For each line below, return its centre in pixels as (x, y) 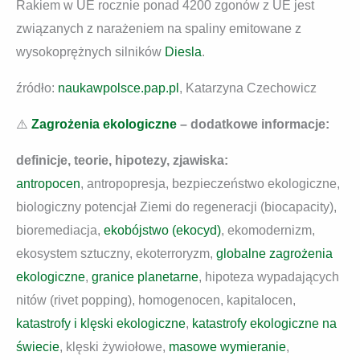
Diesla (182, 52)
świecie (38, 347)
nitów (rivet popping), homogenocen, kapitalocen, (156, 300)
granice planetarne (145, 277)
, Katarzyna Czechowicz (248, 88)
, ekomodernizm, (268, 230)
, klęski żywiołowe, (114, 347)
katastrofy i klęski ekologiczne (101, 323)
